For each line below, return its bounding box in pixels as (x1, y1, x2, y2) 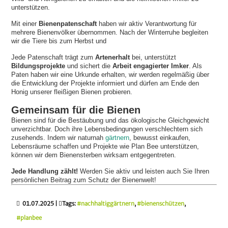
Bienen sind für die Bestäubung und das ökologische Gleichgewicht (11, 117, 210, 125)
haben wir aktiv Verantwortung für (99, 20, 197, 28)
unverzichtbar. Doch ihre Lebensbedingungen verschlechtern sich (11, 125, 203, 133)
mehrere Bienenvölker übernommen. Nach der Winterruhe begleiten (11, 28, 209, 37)
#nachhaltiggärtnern (77, 200, 135, 208)
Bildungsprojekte (11, 62, 66, 70)
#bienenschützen (137, 200, 185, 208)
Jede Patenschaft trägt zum (11, 53, 96, 62)
